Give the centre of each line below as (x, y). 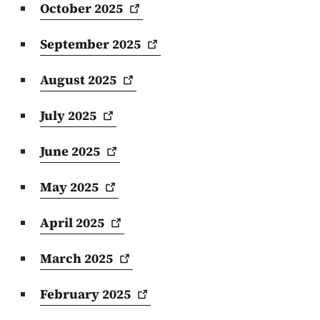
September (76, 44)
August (64, 79)
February (71, 294)
